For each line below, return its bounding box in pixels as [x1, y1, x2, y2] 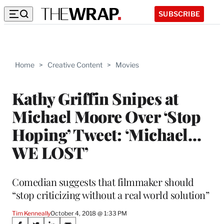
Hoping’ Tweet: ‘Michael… [12, 123, 201, 145]
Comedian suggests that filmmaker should [12, 174, 194, 188]
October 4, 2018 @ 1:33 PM [50, 209, 127, 217]
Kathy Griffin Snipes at [12, 87, 178, 109]
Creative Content [47, 60, 102, 69]
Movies [115, 60, 139, 69]
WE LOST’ [12, 141, 88, 163]
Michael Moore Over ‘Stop [12, 105, 200, 127]
